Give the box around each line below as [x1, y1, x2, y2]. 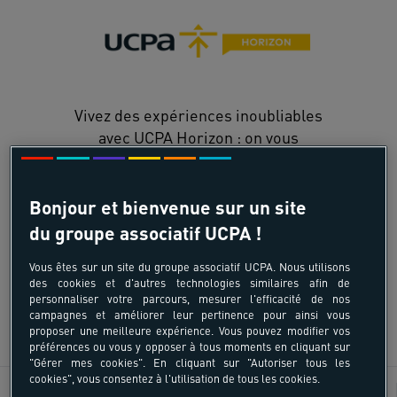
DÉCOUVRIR [160, 314, 237, 333]
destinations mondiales [115, 171, 282, 192]
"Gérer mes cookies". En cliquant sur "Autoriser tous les [29, 355, 350, 370]
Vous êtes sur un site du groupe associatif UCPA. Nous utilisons [29, 260, 350, 275]
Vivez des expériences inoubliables [74, 105, 323, 126]
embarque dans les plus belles [90, 149, 307, 170]
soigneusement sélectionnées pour [73, 193, 324, 214]
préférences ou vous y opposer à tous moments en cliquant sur [29, 339, 350, 354]
